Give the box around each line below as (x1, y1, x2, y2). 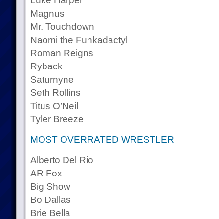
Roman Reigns (30, 48, 93, 58)
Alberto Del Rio (30, 155, 93, 165)
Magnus (30, 8, 65, 19)
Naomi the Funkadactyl (30, 35, 128, 45)
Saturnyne (30, 74, 74, 85)
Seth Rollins (30, 88, 81, 98)
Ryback (30, 61, 63, 71)
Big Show (30, 181, 70, 192)
